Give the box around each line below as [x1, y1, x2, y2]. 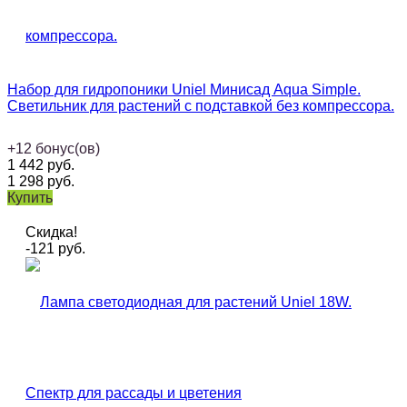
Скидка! [25, 224, 77, 241]
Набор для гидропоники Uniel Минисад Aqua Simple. [7, 82, 361, 98]
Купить [7, 190, 53, 206]
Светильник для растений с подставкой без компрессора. [7, 98, 394, 114]
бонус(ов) [35, 141, 100, 157]
